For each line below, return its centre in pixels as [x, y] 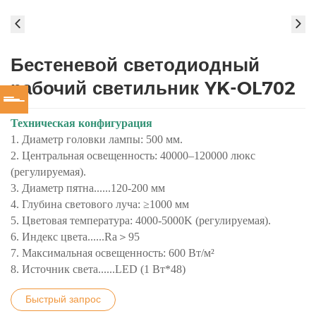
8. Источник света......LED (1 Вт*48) [98, 269]
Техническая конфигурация [81, 123]
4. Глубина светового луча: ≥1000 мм [100, 204]
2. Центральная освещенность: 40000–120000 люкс [133, 156]
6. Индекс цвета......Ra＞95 [75, 237]
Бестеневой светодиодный [135, 66]
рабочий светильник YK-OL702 [153, 89]
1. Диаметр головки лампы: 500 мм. [97, 139]
